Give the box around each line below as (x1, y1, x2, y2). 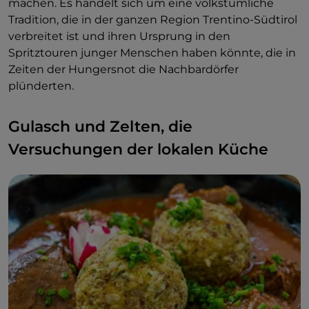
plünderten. (8, 79, 74, 92)
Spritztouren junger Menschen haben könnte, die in (8, 46, 296, 59)
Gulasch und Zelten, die (8, 117, 192, 136)
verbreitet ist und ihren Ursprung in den (8, 29, 230, 43)
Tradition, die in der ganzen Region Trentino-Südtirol (8, 12, 297, 26)
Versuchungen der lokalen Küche (8, 139, 268, 159)
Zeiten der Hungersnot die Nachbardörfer (8, 62, 239, 76)
